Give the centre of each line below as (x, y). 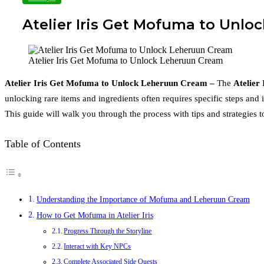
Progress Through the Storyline (108, 231)
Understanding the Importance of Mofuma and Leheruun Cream (143, 199)
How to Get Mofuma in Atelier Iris (95, 215)
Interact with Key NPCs (98, 246)
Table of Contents (43, 143)
